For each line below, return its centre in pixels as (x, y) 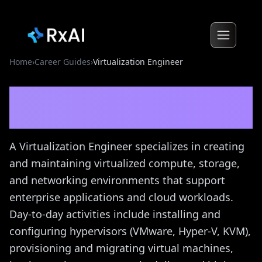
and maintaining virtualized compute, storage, (125, 163)
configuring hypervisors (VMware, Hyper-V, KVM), (130, 231)
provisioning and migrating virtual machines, (121, 248)
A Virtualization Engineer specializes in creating (127, 146)
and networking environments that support (117, 180)
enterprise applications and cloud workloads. (121, 197)
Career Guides (63, 62)
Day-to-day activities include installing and (115, 214)
